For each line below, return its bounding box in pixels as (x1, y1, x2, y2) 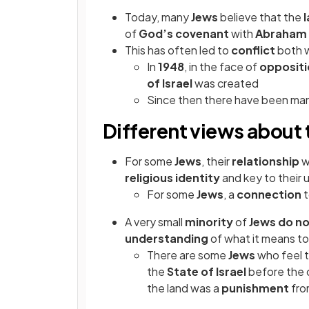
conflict (231, 43, 277, 58)
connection (237, 187, 303, 202)
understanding (125, 231, 210, 246)
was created (195, 76, 259, 91)
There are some (147, 248, 228, 263)
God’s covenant (139, 26, 231, 41)
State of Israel (167, 264, 246, 279)
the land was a (147, 281, 221, 296)
